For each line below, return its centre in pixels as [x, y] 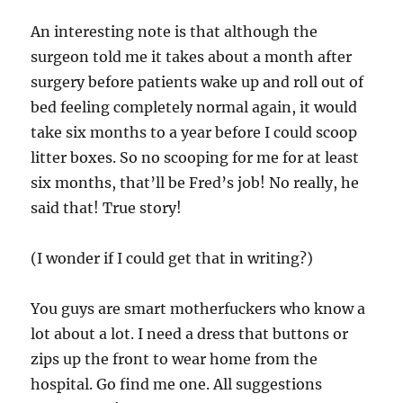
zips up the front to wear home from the [175, 359]
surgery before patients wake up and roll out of [197, 82]
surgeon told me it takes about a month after [192, 57]
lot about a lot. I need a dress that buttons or [190, 334]
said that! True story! [107, 208]
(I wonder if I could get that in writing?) [172, 258]
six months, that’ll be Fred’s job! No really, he [195, 183]
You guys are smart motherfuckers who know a [198, 309]
